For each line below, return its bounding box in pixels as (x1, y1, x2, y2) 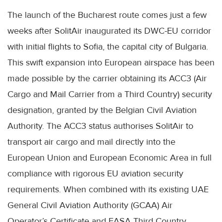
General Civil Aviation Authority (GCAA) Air (7, 200, 172, 211)
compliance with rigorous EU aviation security (7, 168, 183, 179)
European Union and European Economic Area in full (7, 152, 212, 164)
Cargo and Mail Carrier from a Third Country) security (7, 89, 212, 100)
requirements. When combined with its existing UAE (7, 184, 209, 195)
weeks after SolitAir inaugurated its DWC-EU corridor (7, 25, 211, 37)
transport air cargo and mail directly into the (7, 136, 175, 148)
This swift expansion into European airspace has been (7, 57, 215, 68)
